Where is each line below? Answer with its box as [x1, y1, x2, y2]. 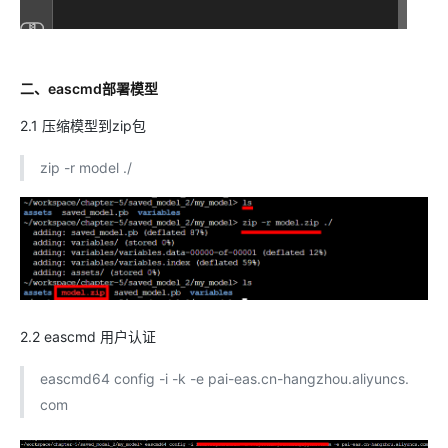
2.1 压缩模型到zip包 [20, 117, 146, 135]
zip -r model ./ [40, 159, 132, 177]
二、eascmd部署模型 [20, 80, 158, 98]
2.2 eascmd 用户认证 [20, 328, 156, 346]
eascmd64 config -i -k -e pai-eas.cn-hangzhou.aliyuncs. [40, 370, 409, 388]
